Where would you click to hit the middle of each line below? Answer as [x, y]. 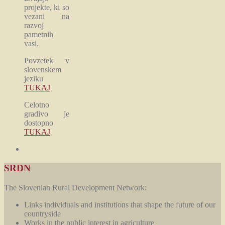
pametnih [39, 34]
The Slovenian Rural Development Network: [75, 188]
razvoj [34, 25]
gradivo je [47, 114]
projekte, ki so [47, 7]
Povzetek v [47, 60]
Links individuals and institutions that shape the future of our [120, 205]
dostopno [39, 123]
